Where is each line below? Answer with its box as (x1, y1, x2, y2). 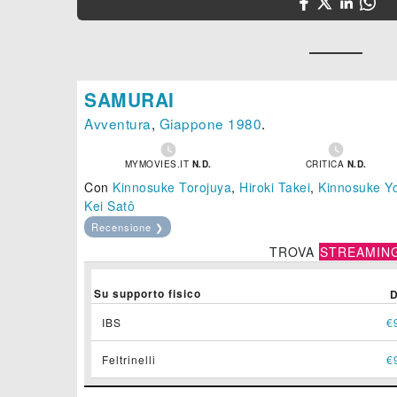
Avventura (84, 113, 152, 134)
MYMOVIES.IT (124, 158, 192, 171)
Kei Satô (84, 197, 135, 215)
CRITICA (305, 158, 347, 171)
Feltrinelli (102, 352, 156, 368)
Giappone (159, 113, 224, 134)
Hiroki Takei (239, 178, 310, 197)
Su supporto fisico (94, 285, 201, 302)
